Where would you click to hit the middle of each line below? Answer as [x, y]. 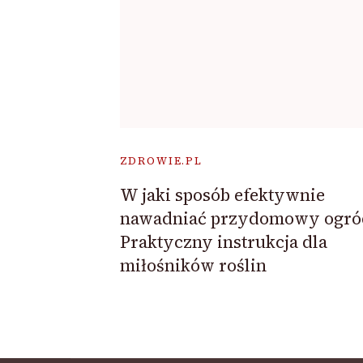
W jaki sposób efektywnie [222, 194]
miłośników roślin [193, 265]
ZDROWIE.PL [161, 160]
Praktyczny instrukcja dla [223, 241]
